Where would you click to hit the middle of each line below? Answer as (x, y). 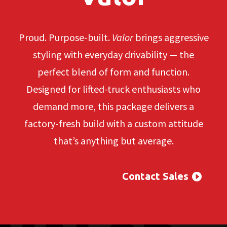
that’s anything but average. (113, 140)
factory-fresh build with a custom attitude (113, 123)
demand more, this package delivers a (113, 106)
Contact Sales (156, 176)
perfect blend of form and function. (113, 71)
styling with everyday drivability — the (113, 54)
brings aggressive (171, 37)
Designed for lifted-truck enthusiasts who (113, 89)
